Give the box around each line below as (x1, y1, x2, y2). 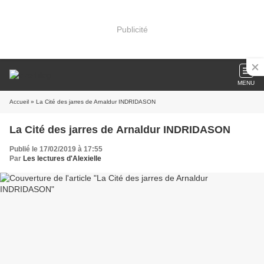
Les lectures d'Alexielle (23, 154, 101, 163)
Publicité (116, 24, 148, 34)
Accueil (9, 98, 29, 105)
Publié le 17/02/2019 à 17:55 (9, 145, 103, 153)
